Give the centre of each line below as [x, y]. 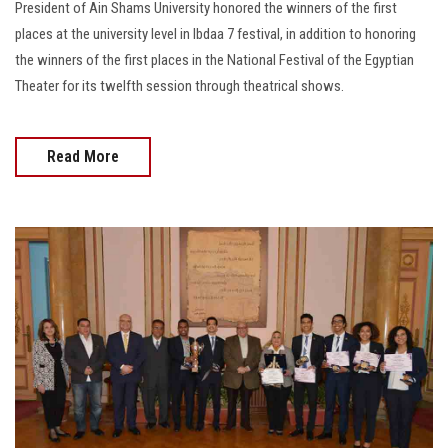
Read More [83, 156]
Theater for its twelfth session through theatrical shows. [179, 85]
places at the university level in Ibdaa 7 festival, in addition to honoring [215, 33]
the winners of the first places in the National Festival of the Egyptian [214, 59]
